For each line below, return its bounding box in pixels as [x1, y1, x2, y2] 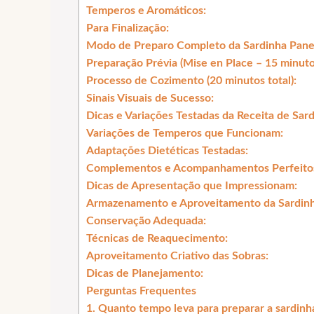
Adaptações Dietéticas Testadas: [86, 144, 248, 156]
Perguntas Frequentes [86, 285, 196, 296]
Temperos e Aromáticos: [86, 4, 206, 16]
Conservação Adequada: [86, 214, 206, 226]
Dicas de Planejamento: [86, 267, 203, 279]
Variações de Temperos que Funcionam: [86, 127, 283, 139]
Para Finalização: [86, 22, 169, 34]
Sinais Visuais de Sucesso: [86, 92, 214, 104]
